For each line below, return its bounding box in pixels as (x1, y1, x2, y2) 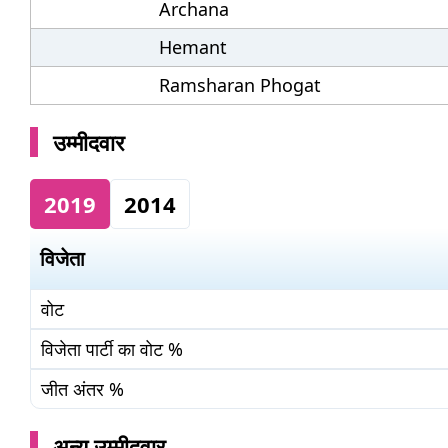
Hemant (159, 35, 228, 59)
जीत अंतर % (41, 377, 124, 401)
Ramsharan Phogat (159, 73, 322, 97)
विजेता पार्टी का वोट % (41, 337, 183, 361)
